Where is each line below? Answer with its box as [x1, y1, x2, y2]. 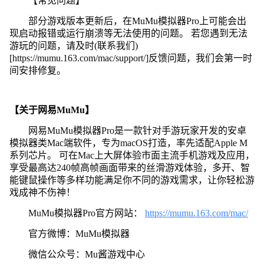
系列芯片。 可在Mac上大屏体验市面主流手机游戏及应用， [9, 150, 255, 160]
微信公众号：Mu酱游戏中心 [28, 249, 145, 259]
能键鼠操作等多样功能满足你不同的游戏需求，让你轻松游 [9, 174, 255, 185]
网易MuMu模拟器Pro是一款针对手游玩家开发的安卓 [28, 125, 246, 136]
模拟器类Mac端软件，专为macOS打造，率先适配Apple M [9, 137, 247, 148]
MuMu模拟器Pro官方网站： [28, 207, 145, 218]
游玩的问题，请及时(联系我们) [9, 40, 138, 51]
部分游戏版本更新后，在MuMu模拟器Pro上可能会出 [28, 15, 246, 26]
